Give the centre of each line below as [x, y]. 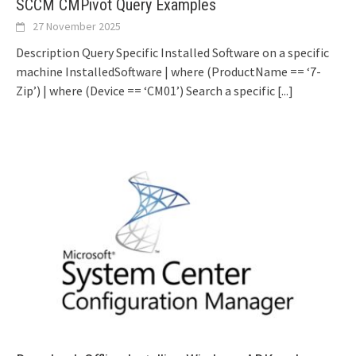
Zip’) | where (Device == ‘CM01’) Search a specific [147, 90]
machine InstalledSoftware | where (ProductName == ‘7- [168, 71]
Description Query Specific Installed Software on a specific [172, 52]
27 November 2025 [77, 26]
